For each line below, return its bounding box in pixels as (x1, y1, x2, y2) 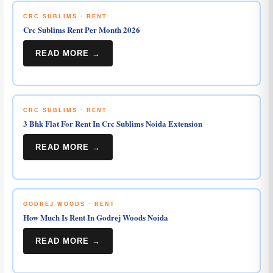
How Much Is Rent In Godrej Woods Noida (23, 211, 168, 224)
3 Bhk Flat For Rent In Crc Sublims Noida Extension (23, 118, 202, 130)
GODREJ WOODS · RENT (23, 201, 115, 208)
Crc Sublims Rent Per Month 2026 (23, 24, 140, 36)
